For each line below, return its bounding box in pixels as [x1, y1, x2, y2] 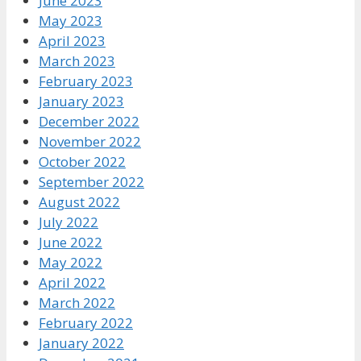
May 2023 [39, 10, 102, 30]
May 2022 [39, 252, 102, 272]
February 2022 [39, 313, 133, 332]
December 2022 [39, 111, 139, 131]
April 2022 [39, 272, 106, 292]
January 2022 [39, 333, 124, 352]
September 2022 [39, 172, 144, 191]
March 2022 [39, 293, 115, 312]
